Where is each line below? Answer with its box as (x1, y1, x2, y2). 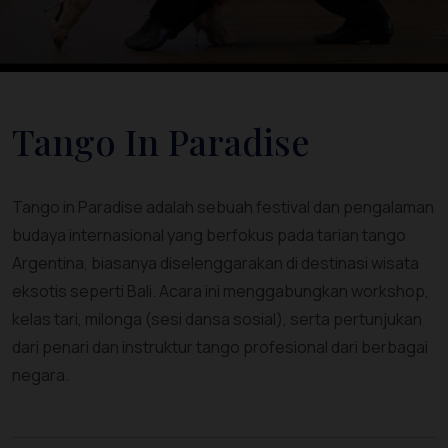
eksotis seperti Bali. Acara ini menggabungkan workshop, (12, 280, 429, 302)
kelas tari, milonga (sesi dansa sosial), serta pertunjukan (12, 308, 422, 330)
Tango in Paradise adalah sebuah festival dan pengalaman (12, 196, 434, 218)
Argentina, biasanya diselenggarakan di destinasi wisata (12, 252, 419, 274)
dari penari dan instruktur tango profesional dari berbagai (12, 336, 428, 358)
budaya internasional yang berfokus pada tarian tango (12, 224, 406, 246)
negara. (12, 364, 69, 386)
